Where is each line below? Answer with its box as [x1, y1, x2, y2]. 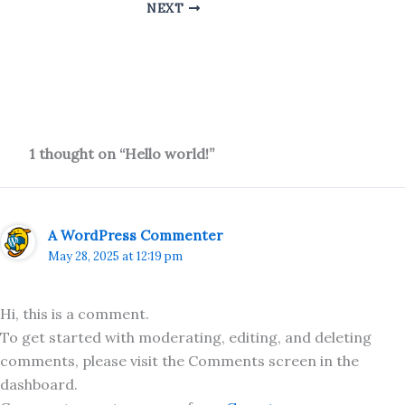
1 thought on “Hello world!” [29, 145, 214, 163]
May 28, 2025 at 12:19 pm [47, 249, 183, 264]
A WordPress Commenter [47, 226, 222, 244]
